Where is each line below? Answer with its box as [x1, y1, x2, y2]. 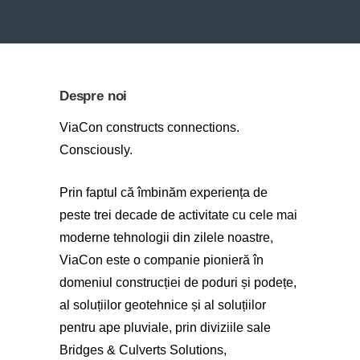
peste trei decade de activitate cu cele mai [59, 207, 297, 222]
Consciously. [59, 142, 133, 157]
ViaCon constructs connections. [59, 120, 239, 134]
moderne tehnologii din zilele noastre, [59, 230, 273, 244]
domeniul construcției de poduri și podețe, [59, 275, 297, 289]
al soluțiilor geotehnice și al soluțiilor [59, 297, 266, 312]
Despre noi [59, 88, 128, 104]
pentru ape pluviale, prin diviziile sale [59, 320, 271, 334]
